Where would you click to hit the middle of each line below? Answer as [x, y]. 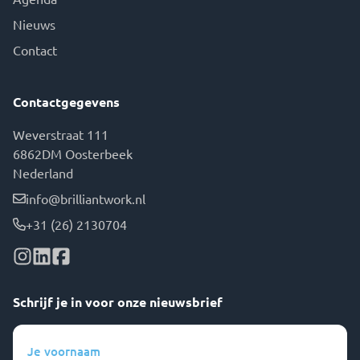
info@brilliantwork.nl [86, 198]
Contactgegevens [66, 102]
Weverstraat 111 [61, 134]
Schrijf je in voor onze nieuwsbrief [118, 302]
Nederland [43, 173]
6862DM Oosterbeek [73, 153]
